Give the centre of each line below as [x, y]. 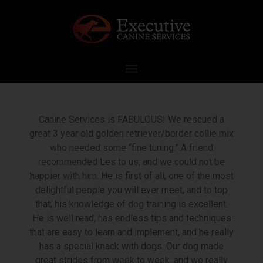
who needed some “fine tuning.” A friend [131, 148]
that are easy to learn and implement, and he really [131, 232]
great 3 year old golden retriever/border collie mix [131, 134]
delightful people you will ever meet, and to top [131, 190]
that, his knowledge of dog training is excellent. [131, 204]
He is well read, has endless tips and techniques [131, 218]
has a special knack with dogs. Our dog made [131, 246]
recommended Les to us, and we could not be [131, 162]
